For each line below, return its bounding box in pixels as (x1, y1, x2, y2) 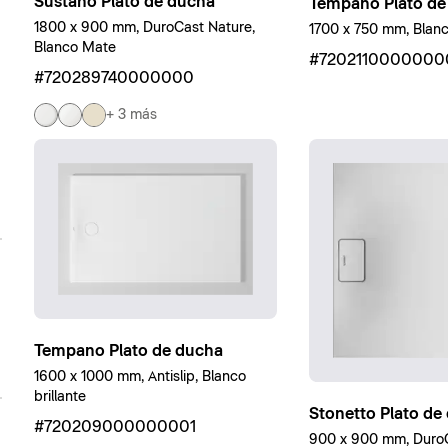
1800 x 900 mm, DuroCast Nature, (33, 21, 255, 36)
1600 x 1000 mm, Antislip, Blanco (33, 369, 246, 384)
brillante (33, 389, 86, 404)
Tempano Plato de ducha (33, 342, 223, 359)
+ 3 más (105, 107, 157, 122)
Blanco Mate (33, 41, 116, 56)
